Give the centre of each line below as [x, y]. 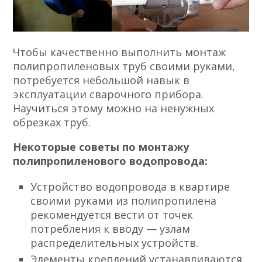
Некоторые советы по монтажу [101, 146]
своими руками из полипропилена [124, 200]
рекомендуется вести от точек [112, 214]
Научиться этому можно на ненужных [114, 108]
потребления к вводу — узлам [111, 228]
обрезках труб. [52, 122]
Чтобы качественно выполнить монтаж [120, 52]
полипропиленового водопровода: [111, 161]
